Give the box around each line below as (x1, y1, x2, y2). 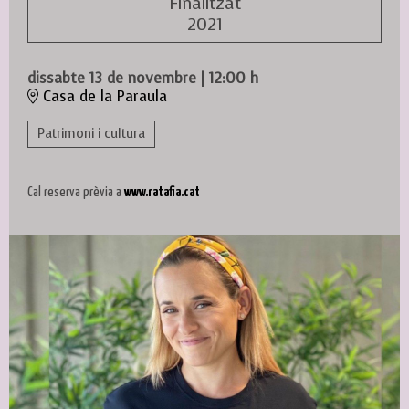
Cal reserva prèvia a (27, 184, 124, 199)
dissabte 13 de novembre (27, 68, 196, 88)
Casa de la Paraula (38, 86, 167, 106)
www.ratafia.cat (124, 184, 200, 199)
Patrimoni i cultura (37, 124, 145, 142)
